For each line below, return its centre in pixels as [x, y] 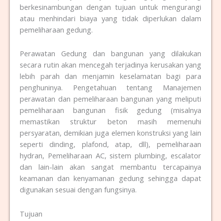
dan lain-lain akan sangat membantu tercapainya [110, 167]
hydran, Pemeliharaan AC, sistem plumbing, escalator [110, 156]
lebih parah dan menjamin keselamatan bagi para [110, 76]
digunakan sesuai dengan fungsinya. [78, 190]
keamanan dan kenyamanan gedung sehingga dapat [110, 178]
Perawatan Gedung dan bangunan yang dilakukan [110, 54]
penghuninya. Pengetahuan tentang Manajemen [110, 88]
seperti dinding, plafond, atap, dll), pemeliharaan [110, 144]
